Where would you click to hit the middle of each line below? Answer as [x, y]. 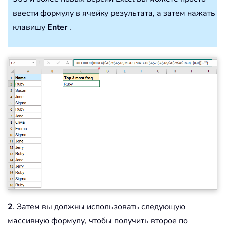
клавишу [30, 27]
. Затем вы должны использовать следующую [99, 207]
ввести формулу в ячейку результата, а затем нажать [114, 13]
